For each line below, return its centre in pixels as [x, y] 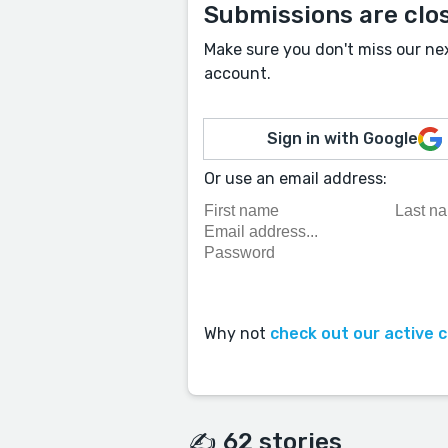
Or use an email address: [295, 178]
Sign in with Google [343, 138]
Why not [237, 334]
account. [237, 73]
